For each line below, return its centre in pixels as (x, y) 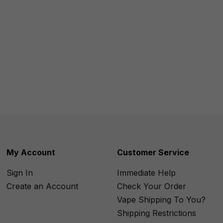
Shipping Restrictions (156, 213)
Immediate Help (146, 173)
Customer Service (153, 152)
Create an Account (43, 186)
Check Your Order (151, 186)
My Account (31, 152)
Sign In (20, 173)
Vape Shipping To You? (161, 200)
